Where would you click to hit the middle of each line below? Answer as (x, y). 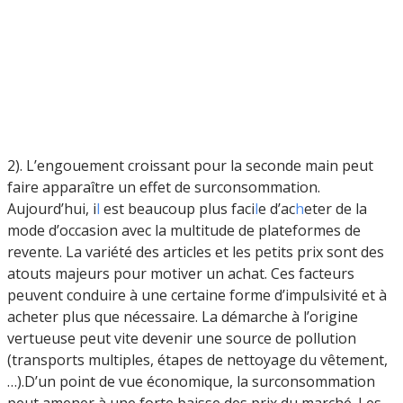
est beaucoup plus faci (177, 208)
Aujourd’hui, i (52, 208)
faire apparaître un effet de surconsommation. (164, 187)
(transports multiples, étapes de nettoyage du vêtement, (197, 359)
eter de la (336, 208)
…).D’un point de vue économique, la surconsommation (191, 381)
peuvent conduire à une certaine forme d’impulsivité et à (197, 295)
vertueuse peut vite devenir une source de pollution (182, 338)
